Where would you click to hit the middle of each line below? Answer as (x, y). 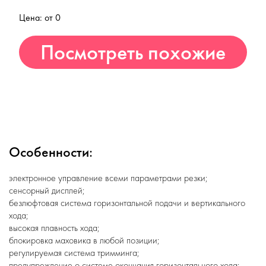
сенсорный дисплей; (47, 190)
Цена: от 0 (40, 18)
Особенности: (51, 152)
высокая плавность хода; (54, 228)
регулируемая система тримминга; (74, 253)
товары (133, 85)
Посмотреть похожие (133, 52)
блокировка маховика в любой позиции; (84, 240)
